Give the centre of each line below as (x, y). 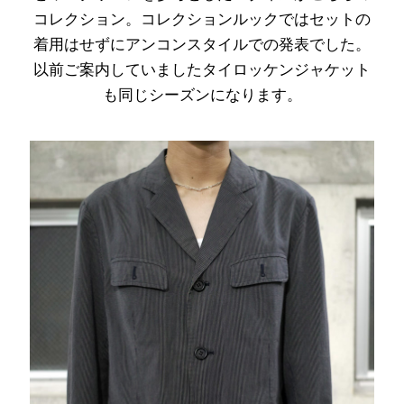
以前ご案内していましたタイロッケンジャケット (202, 69)
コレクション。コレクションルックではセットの (202, 19)
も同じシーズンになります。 (202, 95)
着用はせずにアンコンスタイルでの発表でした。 (202, 44)
